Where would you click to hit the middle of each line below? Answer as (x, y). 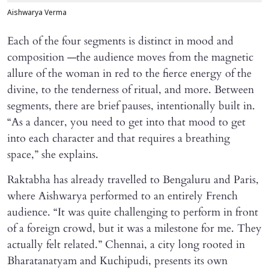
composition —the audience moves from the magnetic (130, 57)
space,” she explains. (53, 154)
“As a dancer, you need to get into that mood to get (126, 122)
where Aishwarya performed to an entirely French (122, 196)
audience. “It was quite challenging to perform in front (133, 212)
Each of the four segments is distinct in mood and (120, 41)
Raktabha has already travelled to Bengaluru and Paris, (133, 180)
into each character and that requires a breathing (119, 138)
